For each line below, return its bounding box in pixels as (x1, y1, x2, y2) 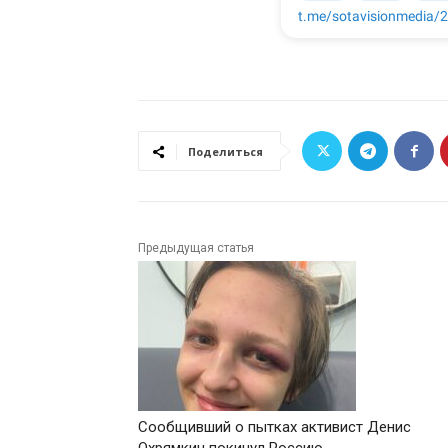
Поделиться (188, 144, 263, 160)
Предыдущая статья (138, 241, 254, 256)
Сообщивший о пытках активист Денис (138, 418, 411, 437)
